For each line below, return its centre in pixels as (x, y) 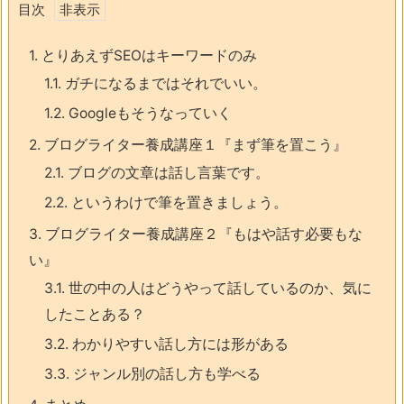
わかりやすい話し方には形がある (179, 344)
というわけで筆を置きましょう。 (178, 203)
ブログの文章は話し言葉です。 (167, 173)
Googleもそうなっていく (148, 114)
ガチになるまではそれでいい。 (164, 84)
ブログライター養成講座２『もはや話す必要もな (202, 234)
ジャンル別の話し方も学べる (165, 374)
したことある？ (95, 315)
